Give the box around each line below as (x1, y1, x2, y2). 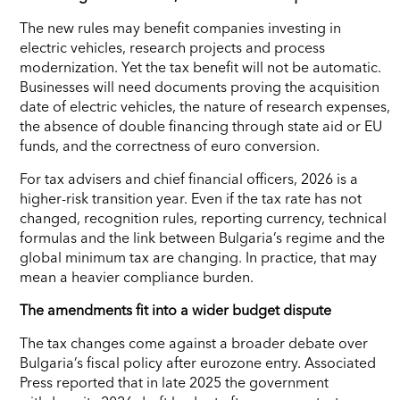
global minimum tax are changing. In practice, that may (20, 247, 377, 266)
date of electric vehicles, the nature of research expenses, (20, 96, 390, 115)
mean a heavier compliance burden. (20, 267, 254, 286)
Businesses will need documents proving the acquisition (20, 77, 379, 96)
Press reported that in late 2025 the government (20, 372, 329, 391)
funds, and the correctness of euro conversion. (20, 136, 320, 154)
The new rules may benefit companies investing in (20, 18, 341, 37)
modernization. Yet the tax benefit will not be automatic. (20, 57, 381, 76)
